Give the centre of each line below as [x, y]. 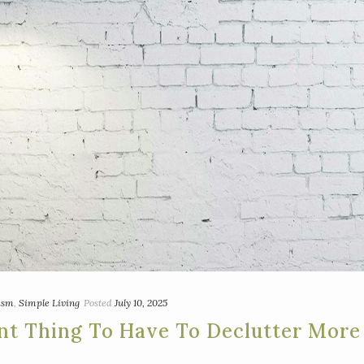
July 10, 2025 [141, 303]
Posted [98, 303]
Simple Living [49, 303]
